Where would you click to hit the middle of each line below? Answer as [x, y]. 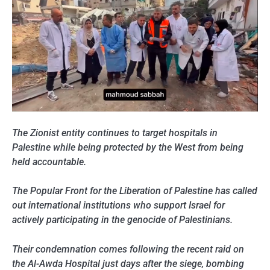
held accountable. [49, 162]
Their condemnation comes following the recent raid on [128, 249]
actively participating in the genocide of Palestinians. [122, 220]
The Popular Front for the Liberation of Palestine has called [135, 191]
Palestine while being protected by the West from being [128, 148]
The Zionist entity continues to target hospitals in [115, 133]
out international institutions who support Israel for [118, 206]
